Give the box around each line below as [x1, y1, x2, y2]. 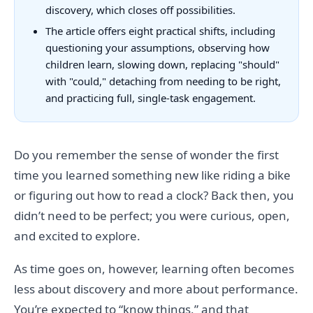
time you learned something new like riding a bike [14, 167, 291, 184]
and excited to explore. [14, 228, 140, 245]
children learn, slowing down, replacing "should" [45, 57, 279, 72]
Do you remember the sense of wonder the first [14, 147, 279, 163]
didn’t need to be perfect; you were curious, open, [14, 208, 290, 224]
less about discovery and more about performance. [14, 281, 298, 298]
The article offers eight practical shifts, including [45, 24, 275, 38]
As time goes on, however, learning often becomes [14, 261, 294, 277]
